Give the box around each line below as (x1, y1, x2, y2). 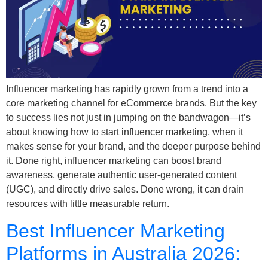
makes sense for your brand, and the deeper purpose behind (6, 141, 261, 151)
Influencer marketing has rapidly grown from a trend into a (6, 83, 248, 94)
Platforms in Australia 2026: (6, 242, 240, 264)
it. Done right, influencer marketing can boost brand (6, 155, 221, 166)
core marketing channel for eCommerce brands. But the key (6, 98, 257, 108)
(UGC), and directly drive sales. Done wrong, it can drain (6, 184, 244, 194)
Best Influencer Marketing (6, 220, 225, 242)
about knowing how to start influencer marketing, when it (6, 126, 243, 137)
